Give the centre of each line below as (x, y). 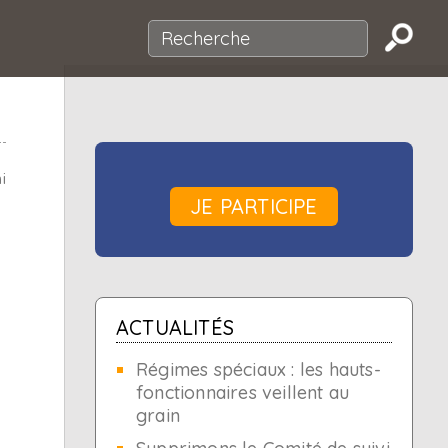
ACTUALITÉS (175, 327)
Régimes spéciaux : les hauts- (258, 369)
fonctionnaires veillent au (243, 392)
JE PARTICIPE (254, 206)
